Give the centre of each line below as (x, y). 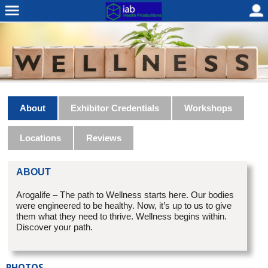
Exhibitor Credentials (115, 108)
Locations (41, 138)
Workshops (208, 108)
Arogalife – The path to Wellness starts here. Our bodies (125, 195)
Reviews (104, 138)
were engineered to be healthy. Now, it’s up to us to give (124, 206)
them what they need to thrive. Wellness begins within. (122, 217)
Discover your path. (55, 227)
